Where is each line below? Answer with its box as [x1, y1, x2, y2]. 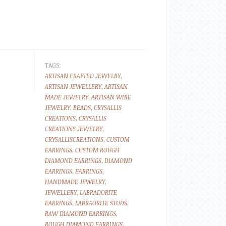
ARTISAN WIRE [91, 93, 131, 101]
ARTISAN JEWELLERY [45, 82, 101, 90]
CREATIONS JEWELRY [45, 125, 102, 133]
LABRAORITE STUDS [75, 199, 127, 207]
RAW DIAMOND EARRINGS [45, 209, 116, 217]
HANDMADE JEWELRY [45, 178, 105, 186]
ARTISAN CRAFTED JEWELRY [45, 72, 121, 80]
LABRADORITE [80, 188, 117, 196]
